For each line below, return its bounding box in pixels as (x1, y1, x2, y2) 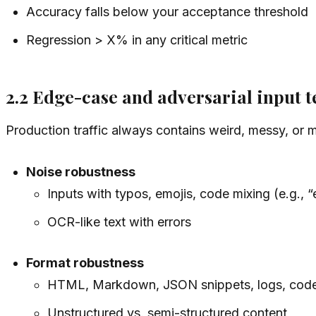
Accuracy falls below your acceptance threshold (26, 4, 309, 19)
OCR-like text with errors (47, 214, 191, 230)
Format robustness (26, 255, 145, 271)
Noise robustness (26, 164, 136, 180)
